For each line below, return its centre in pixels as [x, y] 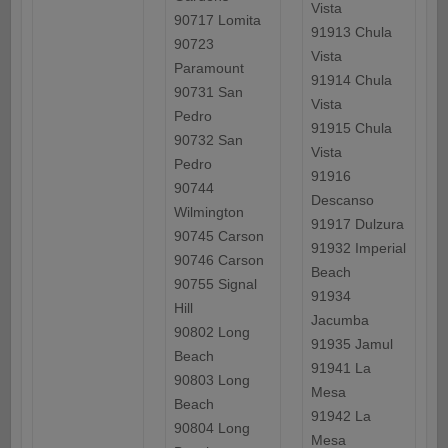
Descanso [342, 200]
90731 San [208, 92]
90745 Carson [218, 236]
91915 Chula [351, 128]
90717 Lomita [217, 20]
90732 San [208, 140]
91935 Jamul [351, 344]
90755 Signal [215, 284]
